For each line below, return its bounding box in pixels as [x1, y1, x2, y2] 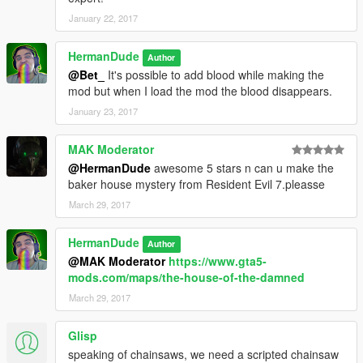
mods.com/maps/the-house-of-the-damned [68, 269, 305, 286]
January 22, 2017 [69, 11, 138, 25]
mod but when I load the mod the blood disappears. [68, 83, 332, 100]
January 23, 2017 [69, 105, 138, 118]
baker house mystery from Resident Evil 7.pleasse [68, 176, 325, 193]
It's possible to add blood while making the [105, 66, 324, 83]
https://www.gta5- [169, 253, 267, 270]
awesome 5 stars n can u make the [151, 160, 334, 177]
